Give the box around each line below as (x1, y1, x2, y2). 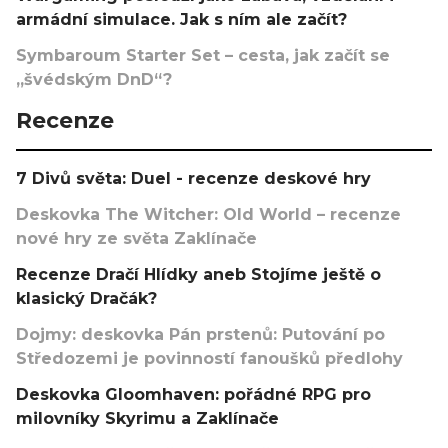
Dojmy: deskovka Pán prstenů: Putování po (16, 324, 385, 344)
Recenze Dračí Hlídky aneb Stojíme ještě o (16, 264, 381, 284)
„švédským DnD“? (16, 69, 172, 89)
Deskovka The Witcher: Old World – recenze (16, 204, 401, 224)
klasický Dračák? (16, 288, 157, 308)
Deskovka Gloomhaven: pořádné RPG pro (16, 384, 371, 404)
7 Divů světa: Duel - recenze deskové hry (16, 168, 371, 188)
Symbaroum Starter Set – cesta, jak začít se (16, 45, 390, 65)
